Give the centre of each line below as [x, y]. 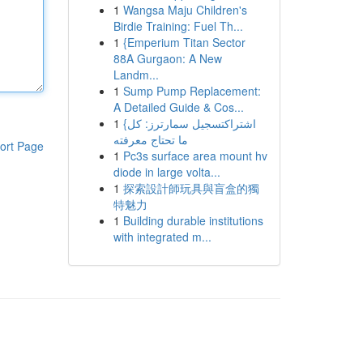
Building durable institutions [193, 220]
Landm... [136, 75]
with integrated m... [162, 237]
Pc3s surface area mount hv [195, 156]
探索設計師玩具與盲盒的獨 [191, 188]
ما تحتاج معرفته [150, 139]
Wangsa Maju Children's [185, 10]
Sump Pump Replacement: [192, 91]
